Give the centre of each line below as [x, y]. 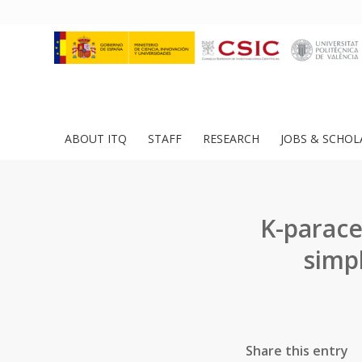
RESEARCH [231, 139]
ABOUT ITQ [96, 139]
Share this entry [297, 351]
